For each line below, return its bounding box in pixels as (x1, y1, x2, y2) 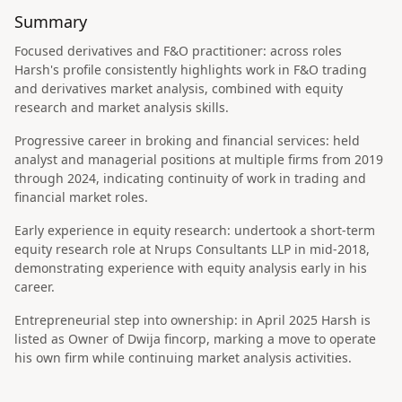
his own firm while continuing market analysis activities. (14, 349, 352, 366)
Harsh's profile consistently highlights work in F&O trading (14, 61, 367, 78)
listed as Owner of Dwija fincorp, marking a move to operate (14, 330, 376, 347)
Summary (14, 11, 87, 32)
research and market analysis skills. (14, 99, 229, 116)
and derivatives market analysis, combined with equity (14, 80, 343, 97)
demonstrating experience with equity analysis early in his (14, 259, 367, 276)
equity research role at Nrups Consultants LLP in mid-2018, (14, 240, 370, 258)
